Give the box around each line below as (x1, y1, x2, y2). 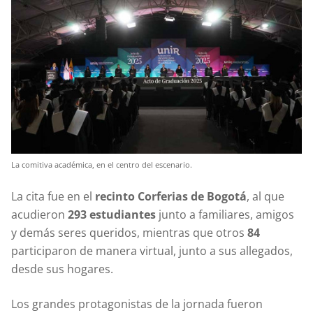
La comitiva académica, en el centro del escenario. (11, 159, 192, 170)
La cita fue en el (11, 188, 95, 204)
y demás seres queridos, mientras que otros (11, 224, 247, 240)
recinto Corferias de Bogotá (95, 188, 247, 204)
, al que (247, 188, 284, 204)
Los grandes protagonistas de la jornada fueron (11, 296, 263, 312)
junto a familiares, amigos (156, 206, 294, 222)
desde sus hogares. (11, 261, 113, 277)
